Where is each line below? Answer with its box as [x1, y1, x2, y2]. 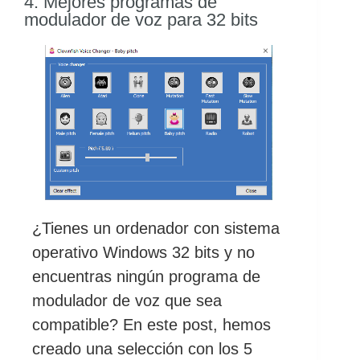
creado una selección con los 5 [32, 340, 252, 358]
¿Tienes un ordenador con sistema [32, 219, 280, 238]
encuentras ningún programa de [32, 268, 260, 286]
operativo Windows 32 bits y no [32, 243, 255, 262]
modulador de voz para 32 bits [24, 10, 258, 31]
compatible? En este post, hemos [32, 316, 271, 334]
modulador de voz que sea [32, 292, 222, 310]
